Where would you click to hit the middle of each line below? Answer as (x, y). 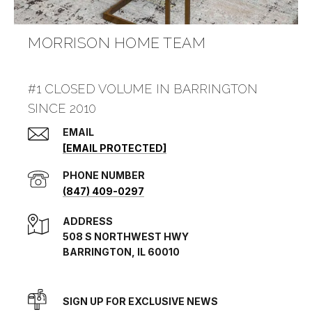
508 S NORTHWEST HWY (126, 237)
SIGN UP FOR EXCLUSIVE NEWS (140, 302)
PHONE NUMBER (104, 175)
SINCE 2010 (62, 109)
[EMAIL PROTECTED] (115, 148)
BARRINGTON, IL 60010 (121, 252)
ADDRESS (88, 221)
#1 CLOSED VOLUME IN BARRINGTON (143, 89)
